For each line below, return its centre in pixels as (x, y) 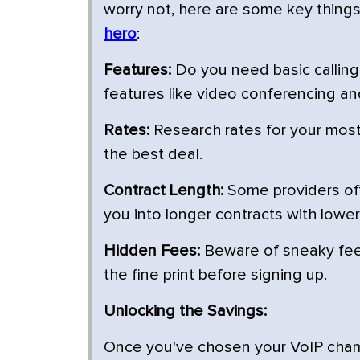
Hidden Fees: (152, 251)
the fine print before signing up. (215, 275)
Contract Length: (164, 191)
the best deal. (153, 155)
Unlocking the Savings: (185, 311)
